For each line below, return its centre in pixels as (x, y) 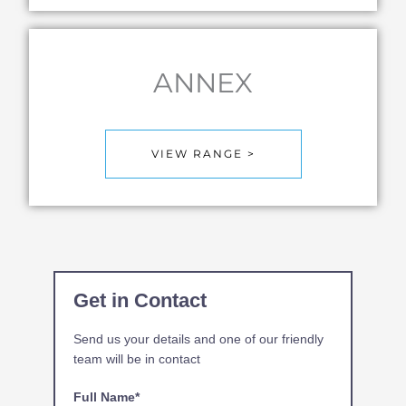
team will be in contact (137, 359)
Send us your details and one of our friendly (199, 339)
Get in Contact (140, 301)
